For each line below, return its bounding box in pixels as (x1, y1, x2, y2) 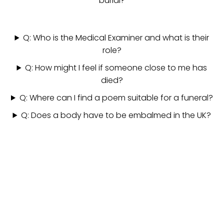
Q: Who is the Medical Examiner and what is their (23, 32, 209, 43)
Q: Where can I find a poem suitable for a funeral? (19, 92, 213, 103)
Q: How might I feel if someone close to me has (25, 62, 207, 73)
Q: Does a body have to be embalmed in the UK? (21, 109, 211, 121)
